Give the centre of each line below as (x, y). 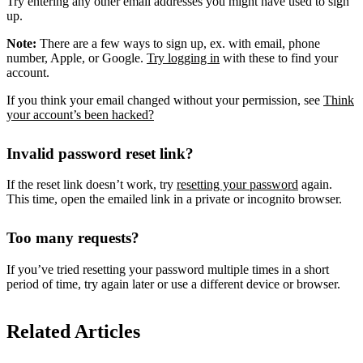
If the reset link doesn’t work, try (92, 185)
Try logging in (183, 58)
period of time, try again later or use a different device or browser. (173, 284)
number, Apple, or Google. (77, 58)
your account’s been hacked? (80, 114)
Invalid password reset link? (100, 153)
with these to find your (279, 58)
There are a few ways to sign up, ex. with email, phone (180, 43)
